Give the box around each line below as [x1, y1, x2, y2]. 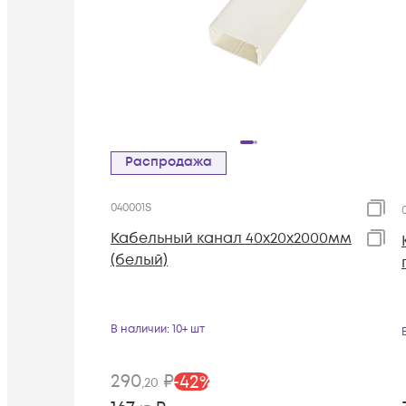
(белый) [111, 249, 168, 270]
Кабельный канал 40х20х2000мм [111, 227, 352, 248]
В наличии [111, 321, 167, 337]
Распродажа [133, 152, 212, 170]
